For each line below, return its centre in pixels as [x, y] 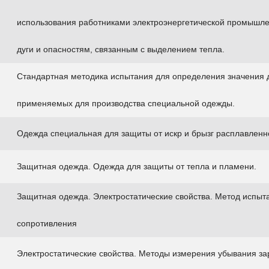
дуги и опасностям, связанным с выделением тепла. [121, 49]
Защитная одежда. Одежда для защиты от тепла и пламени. [137, 166]
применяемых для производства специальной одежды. [126, 103]
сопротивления [47, 223]
